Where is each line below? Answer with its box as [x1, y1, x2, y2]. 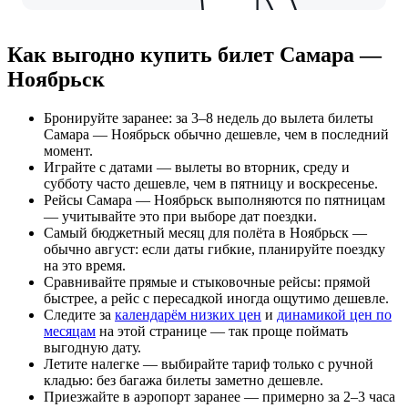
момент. [44, 143, 93, 158]
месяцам [44, 323, 96, 339]
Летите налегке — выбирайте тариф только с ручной [44, 356, 373, 372]
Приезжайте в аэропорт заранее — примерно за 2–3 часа [44, 389, 395, 404]
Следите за [44, 307, 115, 322]
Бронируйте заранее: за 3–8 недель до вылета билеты [44, 110, 373, 126]
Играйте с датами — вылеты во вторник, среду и [44, 159, 350, 175]
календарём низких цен [115, 307, 261, 322]
